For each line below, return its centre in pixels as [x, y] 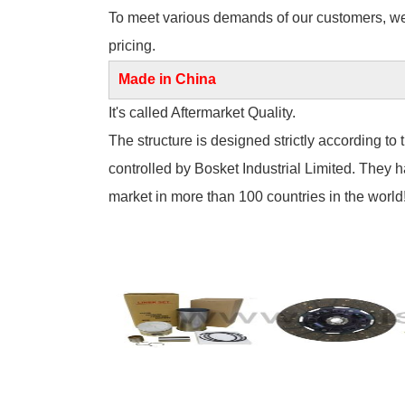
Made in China [167, 80]
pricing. [132, 46]
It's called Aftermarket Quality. [202, 113]
